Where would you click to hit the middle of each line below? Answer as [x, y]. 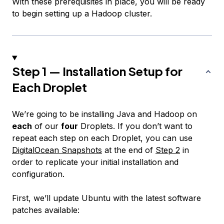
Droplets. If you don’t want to [135, 126]
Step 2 [168, 150]
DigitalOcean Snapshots [57, 150]
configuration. [38, 174]
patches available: [46, 210]
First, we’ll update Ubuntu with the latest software [106, 198]
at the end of [129, 150]
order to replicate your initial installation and [95, 162]
